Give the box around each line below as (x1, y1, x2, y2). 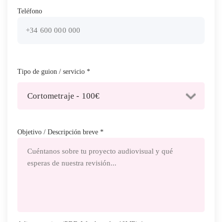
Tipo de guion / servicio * (17, 68, 90, 75)
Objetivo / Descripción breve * (17, 128, 104, 136)
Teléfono (17, 7, 42, 15)
